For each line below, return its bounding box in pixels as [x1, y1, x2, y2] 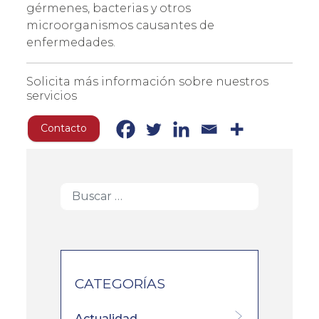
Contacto [40, 121, 87, 135]
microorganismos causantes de [26, 18, 214, 32]
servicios [26, 88, 77, 103]
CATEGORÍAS [75, 274, 166, 292]
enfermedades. [26, 35, 115, 49]
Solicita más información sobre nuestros [26, 74, 268, 88]
